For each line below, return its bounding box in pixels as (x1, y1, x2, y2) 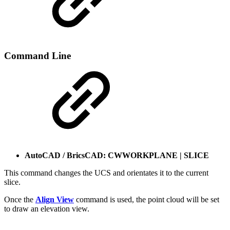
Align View (35, 195, 74, 204)
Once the (4, 195, 35, 204)
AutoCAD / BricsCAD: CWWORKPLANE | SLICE (25, 151, 209, 160)
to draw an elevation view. (4, 204, 89, 214)
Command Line (4, 50, 71, 62)
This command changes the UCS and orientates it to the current (4, 168, 208, 178)
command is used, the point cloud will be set (74, 195, 219, 204)
